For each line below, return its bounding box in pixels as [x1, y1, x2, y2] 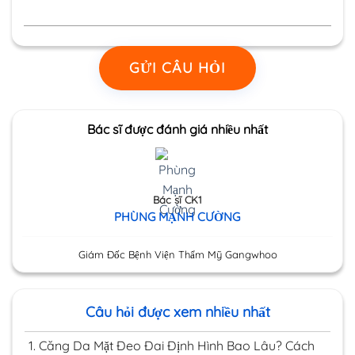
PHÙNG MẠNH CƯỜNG [114, 208, 241, 224]
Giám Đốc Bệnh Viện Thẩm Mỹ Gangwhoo [78, 247, 277, 261]
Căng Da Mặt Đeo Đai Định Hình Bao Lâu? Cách [39, 337, 315, 353]
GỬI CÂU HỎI [129, 58, 226, 77]
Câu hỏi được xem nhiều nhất [85, 302, 270, 321]
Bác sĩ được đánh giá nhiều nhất [87, 120, 268, 137]
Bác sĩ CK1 [152, 193, 202, 206]
